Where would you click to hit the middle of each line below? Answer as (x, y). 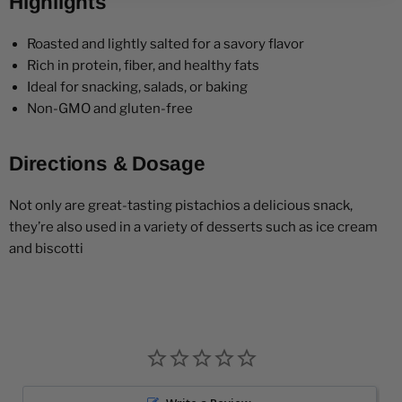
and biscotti (46, 249)
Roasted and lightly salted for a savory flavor (166, 44)
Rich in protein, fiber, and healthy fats (143, 66)
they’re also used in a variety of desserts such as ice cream (193, 227)
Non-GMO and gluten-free (110, 109)
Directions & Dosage (107, 164)
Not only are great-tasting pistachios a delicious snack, (181, 206)
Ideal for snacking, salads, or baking (137, 87)
